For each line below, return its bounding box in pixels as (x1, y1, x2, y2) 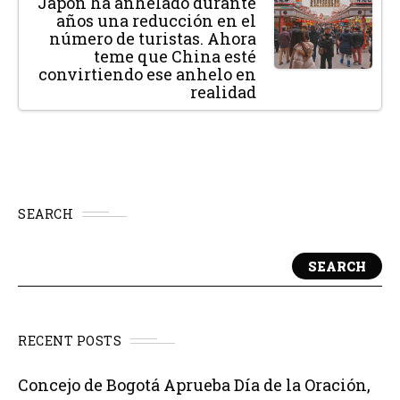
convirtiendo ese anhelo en (38, 63, 256, 86)
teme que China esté (94, 46, 256, 68)
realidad (190, 81, 256, 104)
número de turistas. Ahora (49, 28, 256, 50)
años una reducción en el (56, 10, 256, 32)
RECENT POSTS (18, 332, 121, 350)
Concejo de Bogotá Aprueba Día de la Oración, (18, 374, 371, 396)
